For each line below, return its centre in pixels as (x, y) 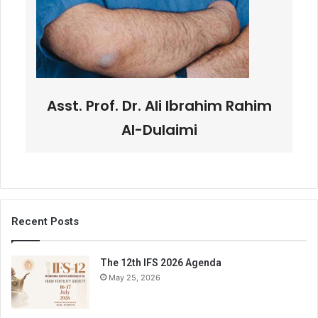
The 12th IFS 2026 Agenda (161, 263)
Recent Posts (45, 222)
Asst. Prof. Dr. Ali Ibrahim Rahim (159, 106)
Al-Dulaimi (159, 130)
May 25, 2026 (135, 278)
